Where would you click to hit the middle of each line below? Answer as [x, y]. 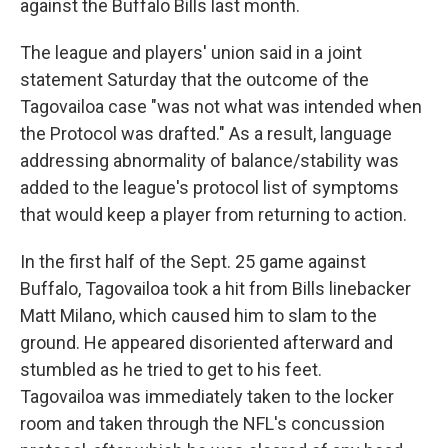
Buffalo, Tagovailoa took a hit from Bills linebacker [215, 288]
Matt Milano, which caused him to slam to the [198, 315]
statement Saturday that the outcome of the [194, 79]
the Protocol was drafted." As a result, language [206, 133]
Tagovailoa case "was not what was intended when [221, 106]
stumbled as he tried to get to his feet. [171, 369]
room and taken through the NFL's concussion [202, 423]
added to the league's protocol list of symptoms [209, 187]
